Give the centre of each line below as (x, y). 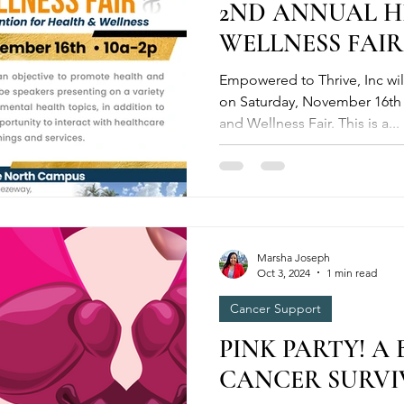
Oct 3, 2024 (284, 272)
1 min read (352, 272)
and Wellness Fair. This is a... (309, 123)
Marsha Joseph (294, 257)
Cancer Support (275, 308)
